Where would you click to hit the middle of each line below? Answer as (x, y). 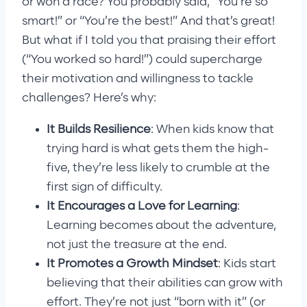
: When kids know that (212, 129)
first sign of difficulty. (105, 187)
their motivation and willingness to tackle (138, 78)
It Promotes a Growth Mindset (132, 263)
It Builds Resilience (99, 129)
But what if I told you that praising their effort (149, 40)
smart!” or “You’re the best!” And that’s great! (148, 21)
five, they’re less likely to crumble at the (158, 168)
